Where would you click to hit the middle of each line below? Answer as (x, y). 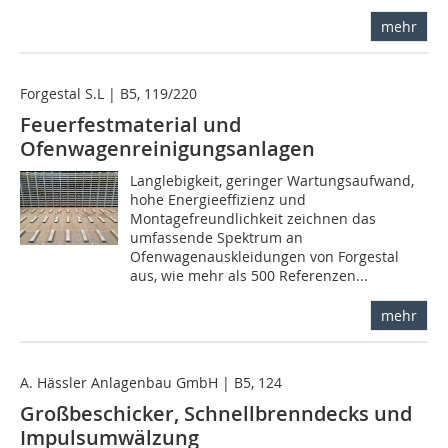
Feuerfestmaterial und (130, 125)
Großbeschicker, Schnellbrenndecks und (216, 414)
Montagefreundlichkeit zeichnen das (253, 219)
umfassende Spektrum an (217, 238)
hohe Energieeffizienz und (218, 200)
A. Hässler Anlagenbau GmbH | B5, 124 (151, 383)
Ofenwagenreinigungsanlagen (167, 149)
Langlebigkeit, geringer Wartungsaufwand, (272, 181)
